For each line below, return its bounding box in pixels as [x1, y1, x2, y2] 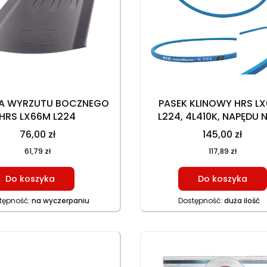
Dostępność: [178, 195, 224, 206]
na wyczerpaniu [31, 195, 89, 206]
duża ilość [223, 195, 260, 206]
